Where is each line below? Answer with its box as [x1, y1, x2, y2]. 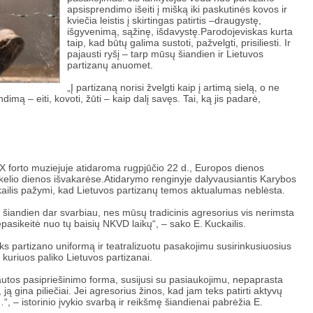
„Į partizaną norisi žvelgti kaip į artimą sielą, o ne [67, 82, 279, 93]
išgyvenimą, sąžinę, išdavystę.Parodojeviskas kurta [67, 26, 293, 37]
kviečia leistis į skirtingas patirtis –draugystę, [67, 15, 261, 26]
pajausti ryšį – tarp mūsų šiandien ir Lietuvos [67, 48, 263, 59]
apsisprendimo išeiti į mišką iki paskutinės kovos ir [67, 3, 287, 15]
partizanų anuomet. [67, 59, 156, 71]
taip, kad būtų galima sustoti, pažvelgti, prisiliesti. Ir [67, 37, 291, 48]
